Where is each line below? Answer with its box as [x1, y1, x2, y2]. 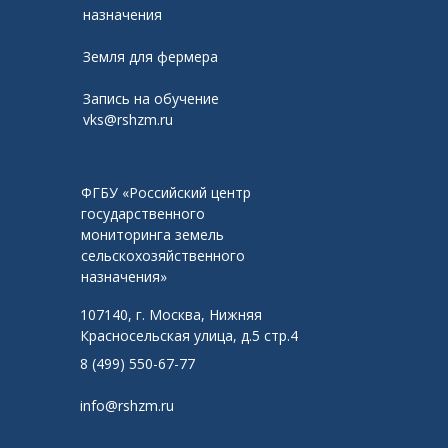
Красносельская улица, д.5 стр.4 [80, 326, 298, 345]
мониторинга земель [81, 225, 224, 244]
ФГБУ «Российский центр [81, 183, 251, 202]
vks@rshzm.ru [83, 110, 173, 129]
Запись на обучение [83, 89, 219, 108]
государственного [81, 204, 205, 223]
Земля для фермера [83, 47, 218, 66]
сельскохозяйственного [81, 246, 245, 265]
